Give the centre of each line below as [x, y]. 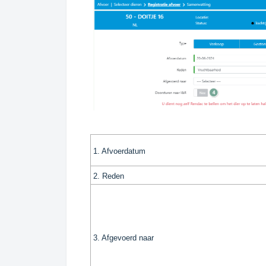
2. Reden [109, 176]
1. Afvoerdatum [119, 151]
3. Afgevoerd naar [123, 238]
